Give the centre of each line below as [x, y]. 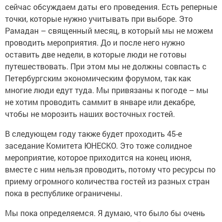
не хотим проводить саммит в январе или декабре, [100, 99]
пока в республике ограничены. [64, 190]
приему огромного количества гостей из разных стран [107, 178]
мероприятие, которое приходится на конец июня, [98, 154]
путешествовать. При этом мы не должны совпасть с [106, 63]
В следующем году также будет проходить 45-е [93, 130]
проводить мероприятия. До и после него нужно [95, 39]
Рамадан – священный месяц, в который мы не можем [109, 27]
